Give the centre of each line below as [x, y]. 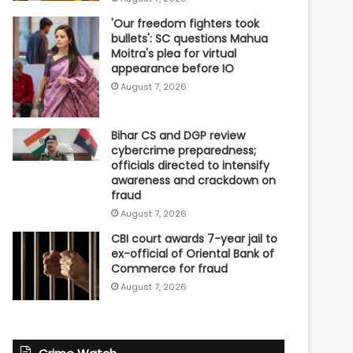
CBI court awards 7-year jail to [195, 238]
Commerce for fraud [170, 268]
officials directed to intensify [191, 165]
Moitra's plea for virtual [174, 54]
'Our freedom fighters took [186, 24]
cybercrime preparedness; [184, 150]
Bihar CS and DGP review [178, 135]
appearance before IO [173, 69]
